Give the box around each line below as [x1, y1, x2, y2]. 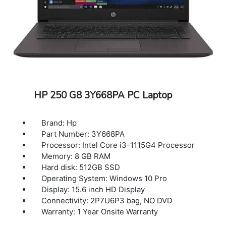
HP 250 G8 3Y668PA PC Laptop [33, 88, 172, 102]
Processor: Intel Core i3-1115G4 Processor [41, 140, 195, 150]
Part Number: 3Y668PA [41, 129, 125, 139]
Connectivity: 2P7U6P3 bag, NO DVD [41, 195, 173, 205]
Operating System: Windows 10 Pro [41, 173, 167, 183]
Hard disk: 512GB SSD [41, 162, 121, 172]
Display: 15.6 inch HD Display [41, 184, 145, 194]
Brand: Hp [41, 118, 77, 128]
